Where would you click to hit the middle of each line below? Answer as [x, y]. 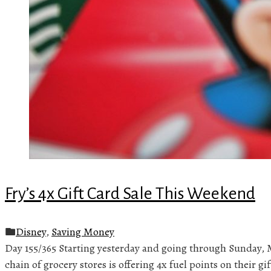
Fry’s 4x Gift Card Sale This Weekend [130, 193]
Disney [31, 231]
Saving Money [83, 231]
